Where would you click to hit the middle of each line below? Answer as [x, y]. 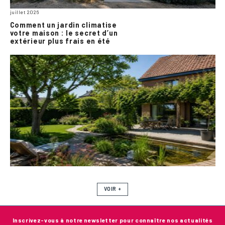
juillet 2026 [24, 12]
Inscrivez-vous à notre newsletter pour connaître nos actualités [113, 220]
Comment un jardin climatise [63, 25]
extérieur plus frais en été [60, 41]
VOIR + [113, 189]
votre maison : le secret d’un [64, 33]
